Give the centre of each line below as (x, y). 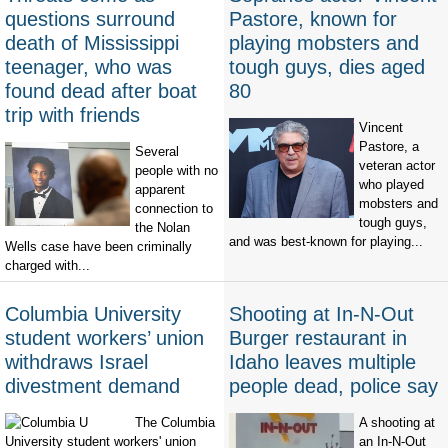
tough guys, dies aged (327, 67)
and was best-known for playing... (326, 242)
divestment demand (92, 386)
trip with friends (72, 115)
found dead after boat (101, 91)
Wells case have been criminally (98, 247)
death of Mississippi (92, 43)
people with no (176, 171)
